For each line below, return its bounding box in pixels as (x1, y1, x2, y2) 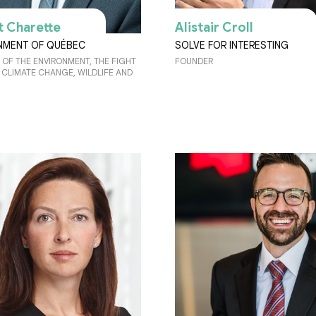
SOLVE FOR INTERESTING (175, 38, 288, 51)
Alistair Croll (175, 19, 253, 35)
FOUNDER (175, 55, 213, 66)
